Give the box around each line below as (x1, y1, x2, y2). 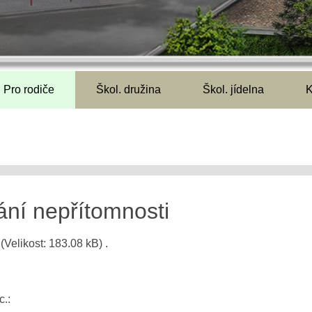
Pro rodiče (3, 84, 54, 95)
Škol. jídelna (203, 84, 264, 95)
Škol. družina (96, 84, 161, 95)
